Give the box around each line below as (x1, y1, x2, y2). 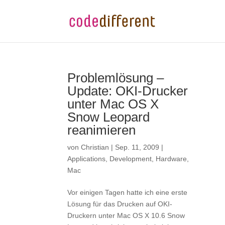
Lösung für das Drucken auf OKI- (67, 200, 173, 208)
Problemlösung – (67, 70, 164, 85)
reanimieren (67, 123, 136, 138)
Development (109, 155, 152, 163)
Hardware (156, 155, 187, 163)
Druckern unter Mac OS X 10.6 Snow (67, 211, 185, 219)
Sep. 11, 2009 (115, 143, 160, 151)
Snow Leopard (67, 109, 150, 125)
